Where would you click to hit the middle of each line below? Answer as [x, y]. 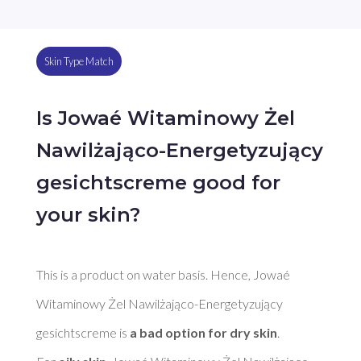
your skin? [88, 214]
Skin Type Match [79, 62]
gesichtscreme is [83, 332]
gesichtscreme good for [158, 182]
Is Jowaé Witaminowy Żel [165, 118]
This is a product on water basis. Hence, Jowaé [163, 274]
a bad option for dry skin [203, 332]
